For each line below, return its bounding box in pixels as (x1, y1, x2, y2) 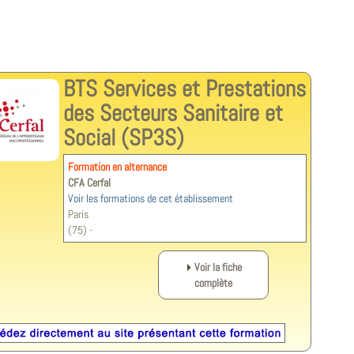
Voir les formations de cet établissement (68, 191, 233, 205)
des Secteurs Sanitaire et (63, 99, 283, 127)
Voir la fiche (194, 260, 242, 274)
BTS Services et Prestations (63, 74, 306, 103)
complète (194, 276, 232, 290)
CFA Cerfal (68, 175, 111, 190)
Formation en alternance (68, 160, 167, 174)
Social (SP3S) (63, 123, 184, 152)
